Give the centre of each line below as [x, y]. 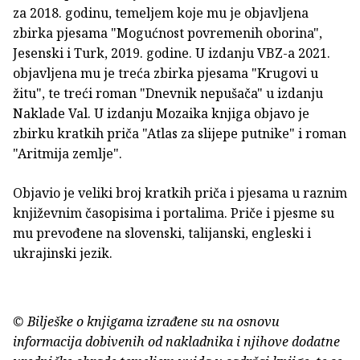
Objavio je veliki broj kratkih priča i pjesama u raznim [180, 193]
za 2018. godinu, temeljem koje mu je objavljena [161, 13]
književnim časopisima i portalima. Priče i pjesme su [174, 213]
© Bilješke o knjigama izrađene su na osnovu [146, 322]
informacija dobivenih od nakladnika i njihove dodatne [176, 342]
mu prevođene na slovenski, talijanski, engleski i [162, 233]
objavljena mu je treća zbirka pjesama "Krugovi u [166, 74]
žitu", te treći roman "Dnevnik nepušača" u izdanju [168, 94]
